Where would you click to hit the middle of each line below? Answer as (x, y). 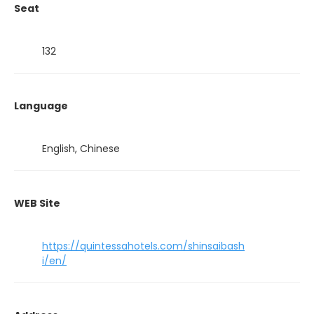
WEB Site (37, 204)
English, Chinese (81, 149)
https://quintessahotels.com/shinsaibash (143, 246)
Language (41, 106)
